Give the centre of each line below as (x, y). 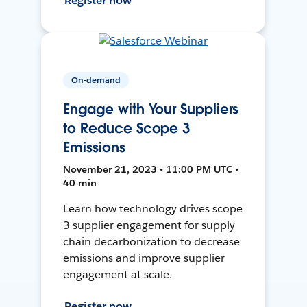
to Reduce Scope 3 (127, 128)
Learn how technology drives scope (153, 208)
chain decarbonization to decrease (151, 241)
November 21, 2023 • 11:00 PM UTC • (151, 169)
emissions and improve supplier (144, 258)
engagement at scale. (118, 274)
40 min (80, 183)
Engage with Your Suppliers (151, 109)
